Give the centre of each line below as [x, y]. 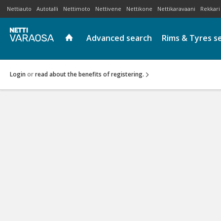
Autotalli [47, 9]
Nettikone [139, 9]
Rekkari [210, 9]
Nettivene [108, 9]
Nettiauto [19, 9]
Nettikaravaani [176, 9]
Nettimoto [77, 9]
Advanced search [119, 38]
